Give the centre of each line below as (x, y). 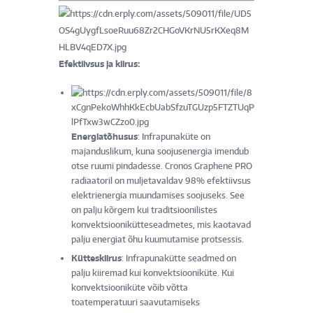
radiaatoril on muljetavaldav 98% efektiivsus (161, 180)
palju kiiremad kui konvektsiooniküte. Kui (153, 272)
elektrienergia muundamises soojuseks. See (158, 195)
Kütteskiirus (96, 258)
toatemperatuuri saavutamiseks (136, 302)
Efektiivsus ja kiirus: (99, 64)
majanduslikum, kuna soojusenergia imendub (160, 151)
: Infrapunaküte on (174, 136)
